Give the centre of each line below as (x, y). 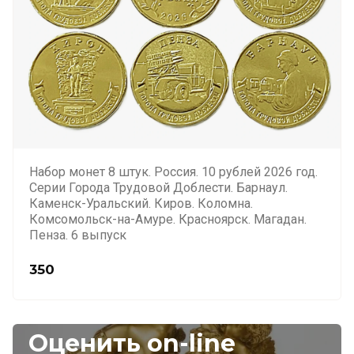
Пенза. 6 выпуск (78, 235)
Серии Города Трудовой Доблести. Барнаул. (158, 188)
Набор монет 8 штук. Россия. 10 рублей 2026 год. (173, 172)
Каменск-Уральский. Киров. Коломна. (141, 203)
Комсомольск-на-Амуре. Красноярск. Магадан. (168, 219)
